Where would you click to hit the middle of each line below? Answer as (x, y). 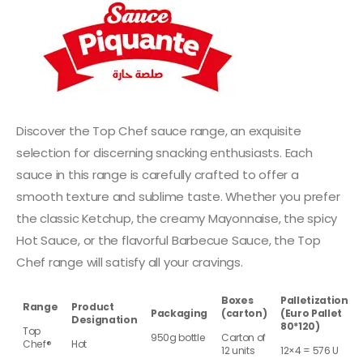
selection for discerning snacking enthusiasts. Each (164, 152)
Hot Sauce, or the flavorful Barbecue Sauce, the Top (169, 240)
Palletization (314, 301)
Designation (105, 320)
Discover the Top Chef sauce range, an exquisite (159, 130)
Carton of (244, 338)
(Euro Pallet (312, 314)
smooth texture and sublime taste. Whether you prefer (178, 196)
